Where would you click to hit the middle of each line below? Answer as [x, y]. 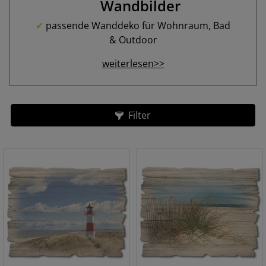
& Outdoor [133, 40]
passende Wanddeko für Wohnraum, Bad [137, 26]
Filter [140, 115]
